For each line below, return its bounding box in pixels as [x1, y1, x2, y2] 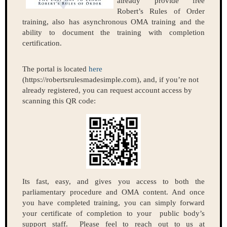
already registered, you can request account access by [22, 86, 192, 95]
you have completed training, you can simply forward [22, 199, 205, 207]
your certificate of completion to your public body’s [22, 209, 205, 218]
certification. [22, 39, 62, 48]
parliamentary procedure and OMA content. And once [22, 188, 205, 197]
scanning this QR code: [22, 97, 96, 105]
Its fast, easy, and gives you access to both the [22, 177, 205, 186]
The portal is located [22, 65, 89, 73]
